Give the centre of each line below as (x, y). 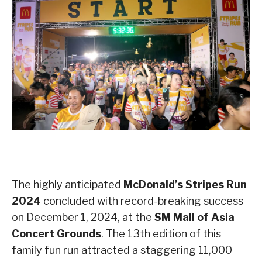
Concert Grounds (56, 234)
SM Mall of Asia (194, 218)
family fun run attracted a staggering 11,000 (122, 250)
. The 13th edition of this (161, 234)
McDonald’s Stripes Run (185, 185)
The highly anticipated (68, 185)
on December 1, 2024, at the (83, 218)
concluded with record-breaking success (142, 201)
